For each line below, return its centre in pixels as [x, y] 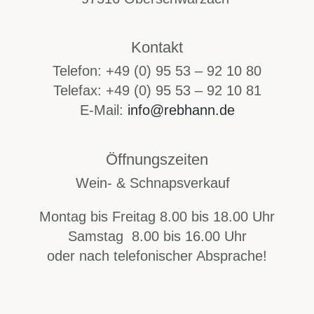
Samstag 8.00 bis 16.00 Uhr [157, 237]
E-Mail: [103, 110]
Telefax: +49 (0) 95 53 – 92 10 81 [157, 91]
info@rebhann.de [181, 110]
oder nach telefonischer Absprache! [157, 256]
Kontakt [157, 47]
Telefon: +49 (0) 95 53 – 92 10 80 [157, 71]
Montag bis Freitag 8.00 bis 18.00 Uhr [157, 217]
